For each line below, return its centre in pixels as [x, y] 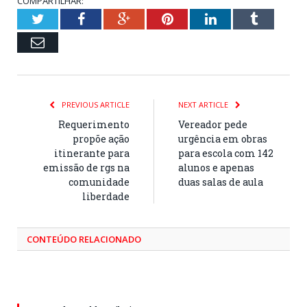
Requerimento [94, 125]
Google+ [154, 19]
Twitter [64, 19]
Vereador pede [213, 125]
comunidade [99, 182]
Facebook [111, 19]
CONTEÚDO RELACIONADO [84, 240]
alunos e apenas [216, 168]
